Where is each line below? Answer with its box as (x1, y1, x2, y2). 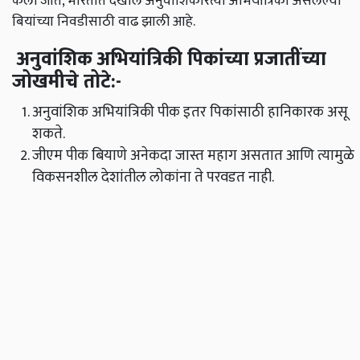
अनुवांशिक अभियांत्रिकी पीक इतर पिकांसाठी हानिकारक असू (32, 100, 348, 125)
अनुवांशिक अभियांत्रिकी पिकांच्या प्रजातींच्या (12, 43, 326, 76)
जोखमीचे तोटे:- (12, 66, 121, 99)
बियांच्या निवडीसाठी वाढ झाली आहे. (12, 10, 195, 34)
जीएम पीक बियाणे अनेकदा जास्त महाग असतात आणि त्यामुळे (32, 143, 354, 169)
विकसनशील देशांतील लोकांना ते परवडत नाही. (32, 165, 274, 190)
